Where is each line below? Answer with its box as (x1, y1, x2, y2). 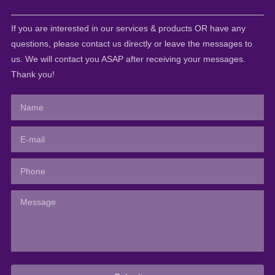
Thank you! (10, 69, 55, 80)
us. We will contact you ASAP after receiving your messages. (10, 54, 246, 64)
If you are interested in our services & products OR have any (10, 23, 246, 34)
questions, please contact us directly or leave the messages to (10, 39, 252, 49)
